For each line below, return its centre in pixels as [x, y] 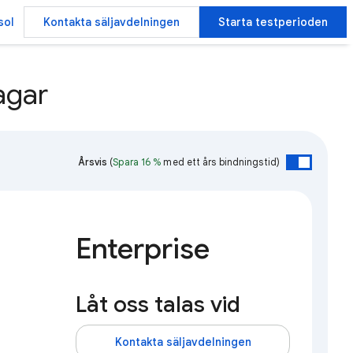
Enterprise [143, 248]
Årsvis [93, 162]
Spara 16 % [137, 162]
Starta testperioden [273, 22]
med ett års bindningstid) [220, 162]
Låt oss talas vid [158, 304]
